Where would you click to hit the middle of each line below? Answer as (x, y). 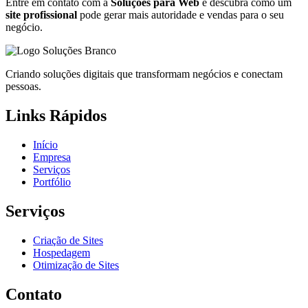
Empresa (52, 157)
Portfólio (52, 181)
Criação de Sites (68, 240)
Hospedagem (62, 252)
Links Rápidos (56, 115)
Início (45, 144)
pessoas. (23, 87)
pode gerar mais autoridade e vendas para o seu (180, 15)
